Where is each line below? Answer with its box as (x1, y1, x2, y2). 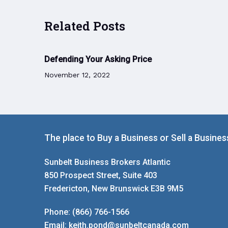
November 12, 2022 (44, 71, 110, 79)
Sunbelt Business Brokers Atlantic (44, 157, 170, 167)
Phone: (44, 207, 72, 217)
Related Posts (44, 18, 125, 35)
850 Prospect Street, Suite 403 (44, 170, 157, 181)
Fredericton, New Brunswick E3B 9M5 (44, 184, 183, 194)
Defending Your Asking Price (44, 54, 152, 65)
